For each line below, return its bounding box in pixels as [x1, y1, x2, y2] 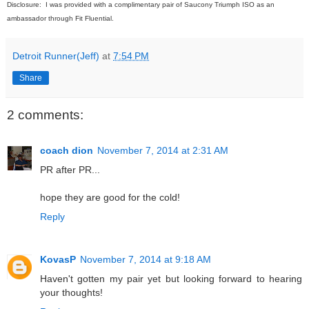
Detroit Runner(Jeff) [12, 50, 99, 61]
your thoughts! [40, 287, 103, 299]
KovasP [40, 254, 76, 266]
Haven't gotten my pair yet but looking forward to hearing [40, 273, 302, 285]
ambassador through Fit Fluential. [7, 14, 114, 22]
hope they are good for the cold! [40, 192, 180, 203]
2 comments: [7, 107, 83, 122]
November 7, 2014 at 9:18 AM [80, 254, 211, 266]
